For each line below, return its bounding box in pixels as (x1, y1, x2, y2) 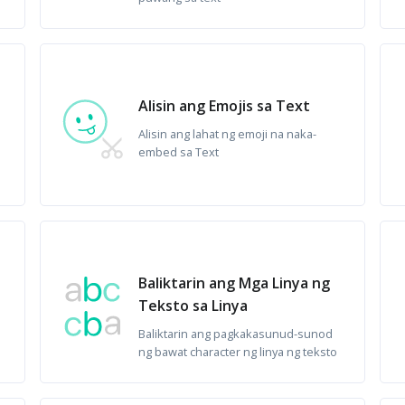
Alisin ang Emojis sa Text (138, 96, 311, 116)
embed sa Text (138, 144, 220, 160)
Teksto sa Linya (138, 296, 249, 316)
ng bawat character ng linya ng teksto (138, 344, 338, 360)
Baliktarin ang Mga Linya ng (138, 273, 331, 293)
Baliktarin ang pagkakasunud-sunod (138, 325, 334, 342)
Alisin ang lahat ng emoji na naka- (138, 126, 317, 142)
